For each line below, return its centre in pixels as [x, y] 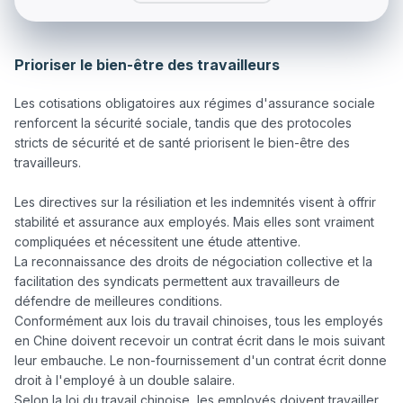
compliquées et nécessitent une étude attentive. [157, 242]
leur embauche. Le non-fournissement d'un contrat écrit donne [201, 361]
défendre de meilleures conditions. [118, 301]
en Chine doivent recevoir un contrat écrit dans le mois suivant [200, 341]
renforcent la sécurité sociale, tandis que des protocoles [183, 123]
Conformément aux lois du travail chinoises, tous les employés [199, 321]
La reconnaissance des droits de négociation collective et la [193, 262]
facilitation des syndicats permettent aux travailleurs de [177, 282]
